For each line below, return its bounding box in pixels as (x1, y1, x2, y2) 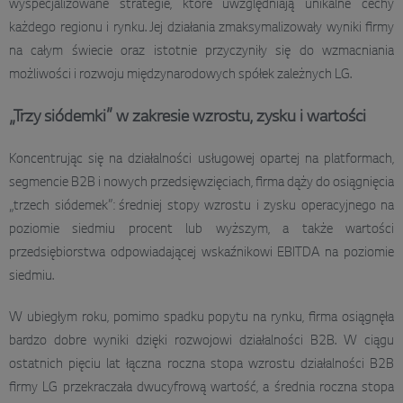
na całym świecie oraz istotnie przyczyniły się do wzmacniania (9, 44, 394, 59)
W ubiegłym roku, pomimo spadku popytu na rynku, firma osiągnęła (9, 310, 394, 326)
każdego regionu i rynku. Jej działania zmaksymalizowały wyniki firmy (9, 21, 394, 36)
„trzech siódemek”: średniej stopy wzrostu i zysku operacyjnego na (9, 199, 394, 214)
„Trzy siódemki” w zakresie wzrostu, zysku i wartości (9, 108, 366, 127)
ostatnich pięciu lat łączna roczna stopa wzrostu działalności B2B (9, 357, 394, 372)
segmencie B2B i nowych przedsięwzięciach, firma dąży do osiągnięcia (9, 175, 394, 191)
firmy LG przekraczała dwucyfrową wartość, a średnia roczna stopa (9, 381, 394, 396)
